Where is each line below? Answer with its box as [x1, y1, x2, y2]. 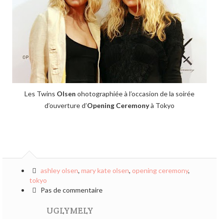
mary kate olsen [81, 166, 129, 175]
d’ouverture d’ [44, 101, 87, 109]
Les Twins [24, 89, 57, 98]
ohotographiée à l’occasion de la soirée [76, 89, 195, 98]
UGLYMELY [46, 205, 93, 216]
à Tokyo [149, 101, 175, 109]
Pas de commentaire [39, 186, 103, 194]
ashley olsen [40, 166, 78, 175]
